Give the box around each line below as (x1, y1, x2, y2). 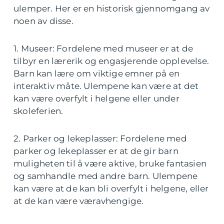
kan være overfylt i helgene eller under (13, 93, 179, 103)
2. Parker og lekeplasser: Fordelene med (13, 133, 187, 143)
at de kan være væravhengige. (13, 196, 144, 206)
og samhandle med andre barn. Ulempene (13, 171, 198, 181)
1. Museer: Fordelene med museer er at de (13, 43, 193, 53)
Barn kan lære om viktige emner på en (13, 68, 180, 78)
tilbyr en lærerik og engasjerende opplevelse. (13, 56, 209, 66)
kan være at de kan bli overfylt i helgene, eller (13, 183, 209, 193)
